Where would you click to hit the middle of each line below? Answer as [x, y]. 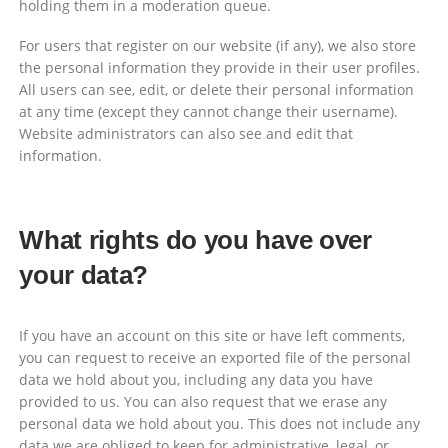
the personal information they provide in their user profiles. [220, 67]
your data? [84, 274]
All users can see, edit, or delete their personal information [217, 89]
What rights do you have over [195, 239]
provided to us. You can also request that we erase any [203, 401]
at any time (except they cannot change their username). [209, 111]
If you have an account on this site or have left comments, [212, 335]
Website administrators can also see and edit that [186, 133]
